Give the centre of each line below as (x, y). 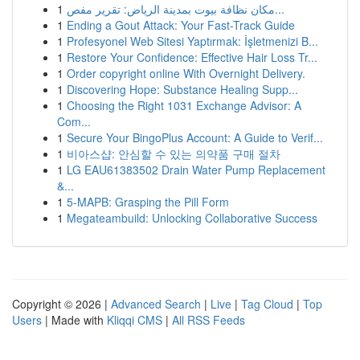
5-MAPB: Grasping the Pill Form (148, 202)
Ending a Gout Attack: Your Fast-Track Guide (181, 25)
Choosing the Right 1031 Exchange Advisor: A (184, 105)
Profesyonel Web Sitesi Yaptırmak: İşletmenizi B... (192, 41)
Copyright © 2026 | (61, 304)
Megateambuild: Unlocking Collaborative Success (192, 218)
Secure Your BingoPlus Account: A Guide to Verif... (195, 137)
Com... (74, 121)
